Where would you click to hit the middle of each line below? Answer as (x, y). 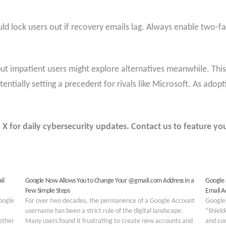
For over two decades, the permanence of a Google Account (110, 201)
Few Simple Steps (47, 191)
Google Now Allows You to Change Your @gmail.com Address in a (109, 181)
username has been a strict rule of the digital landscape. (104, 211)
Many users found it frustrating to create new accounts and (109, 221)
